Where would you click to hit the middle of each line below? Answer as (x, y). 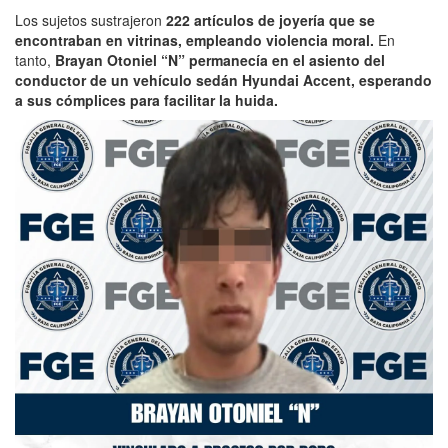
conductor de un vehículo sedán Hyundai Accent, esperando (223, 79)
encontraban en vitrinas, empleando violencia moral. (194, 39)
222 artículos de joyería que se (270, 19)
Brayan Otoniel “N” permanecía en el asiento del (220, 59)
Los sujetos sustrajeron (90, 19)
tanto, (35, 59)
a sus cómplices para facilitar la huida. (146, 99)
